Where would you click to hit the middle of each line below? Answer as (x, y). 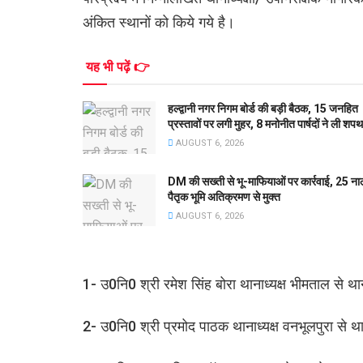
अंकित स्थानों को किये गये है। (159, 22)
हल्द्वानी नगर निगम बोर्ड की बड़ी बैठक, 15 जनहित (263, 109)
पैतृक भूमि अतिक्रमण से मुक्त (224, 196)
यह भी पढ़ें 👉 (118, 67)
